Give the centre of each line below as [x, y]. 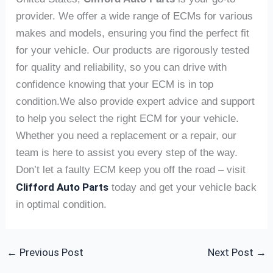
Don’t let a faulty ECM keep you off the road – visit [131, 170]
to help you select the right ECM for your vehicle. [128, 119]
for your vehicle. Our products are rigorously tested [133, 51]
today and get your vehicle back [184, 188]
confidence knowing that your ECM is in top [115, 85]
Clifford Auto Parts [62, 187]
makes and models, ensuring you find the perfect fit [133, 34]
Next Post [232, 253]
